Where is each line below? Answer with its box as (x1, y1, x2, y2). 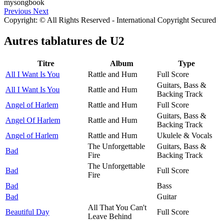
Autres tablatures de (4, 34, 110, 47)
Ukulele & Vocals (157, 131, 212, 140)
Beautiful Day (5, 207, 49, 216)
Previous (4, 6, 31, 15)
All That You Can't (88, 203, 147, 212)
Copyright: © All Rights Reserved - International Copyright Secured (4, 15, 216, 24)
